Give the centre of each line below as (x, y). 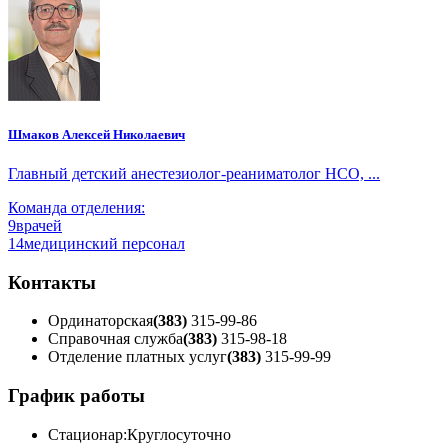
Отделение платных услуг (137, 357)
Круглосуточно (179, 434)
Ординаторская (100, 321)
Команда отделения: (76, 207)
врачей (39, 225)
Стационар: (87, 434)
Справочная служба (115, 339)
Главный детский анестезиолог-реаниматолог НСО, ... (194, 173)
